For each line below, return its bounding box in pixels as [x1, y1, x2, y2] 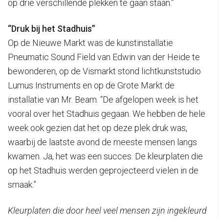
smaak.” [8, 179, 36, 190]
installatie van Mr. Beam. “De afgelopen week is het [8, 94, 198, 105]
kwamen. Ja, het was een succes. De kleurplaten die [8, 151, 203, 161]
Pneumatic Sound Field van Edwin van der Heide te [8, 51, 200, 62]
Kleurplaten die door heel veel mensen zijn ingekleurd [8, 205, 207, 216]
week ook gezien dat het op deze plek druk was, [8, 122, 187, 133]
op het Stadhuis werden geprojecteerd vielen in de [8, 165, 198, 175]
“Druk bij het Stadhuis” [8, 23, 95, 34]
